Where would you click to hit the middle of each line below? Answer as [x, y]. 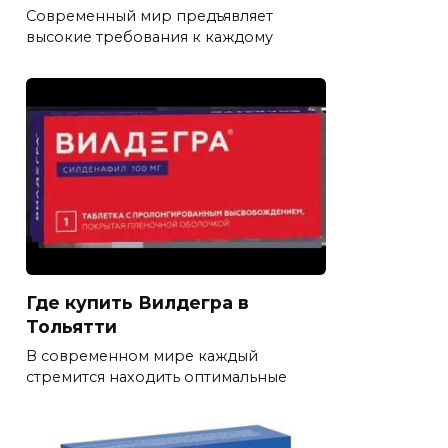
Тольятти [71, 327]
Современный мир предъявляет [149, 16]
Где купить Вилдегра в [137, 303]
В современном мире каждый [142, 356]
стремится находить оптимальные [156, 377]
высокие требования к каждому [149, 37]
